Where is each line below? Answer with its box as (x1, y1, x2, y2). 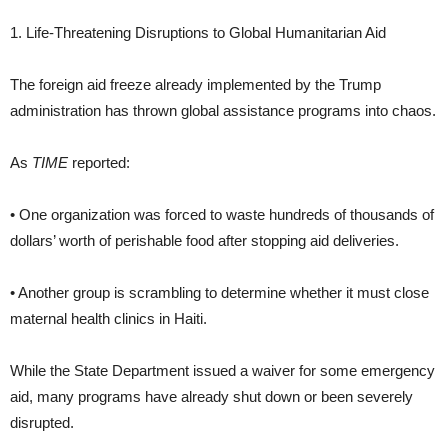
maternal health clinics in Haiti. (10, 309, 207, 327)
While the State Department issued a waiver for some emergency (10, 361, 435, 379)
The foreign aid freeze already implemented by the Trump (10, 75, 381, 93)
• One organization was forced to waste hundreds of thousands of (10, 205, 434, 223)
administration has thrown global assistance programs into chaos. (10, 101, 436, 119)
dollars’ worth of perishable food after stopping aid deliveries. (10, 231, 399, 249)
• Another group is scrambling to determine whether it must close (10, 283, 429, 301)
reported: (68, 153, 130, 171)
